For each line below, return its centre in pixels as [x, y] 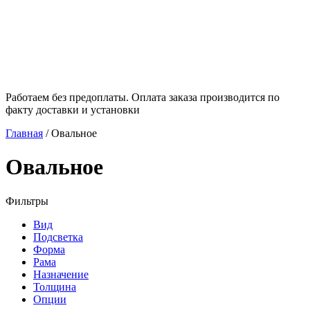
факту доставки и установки [73, 109]
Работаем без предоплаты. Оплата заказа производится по [143, 97]
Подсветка [58, 237]
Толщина [55, 286]
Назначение [61, 274]
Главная [24, 133]
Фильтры [27, 201]
